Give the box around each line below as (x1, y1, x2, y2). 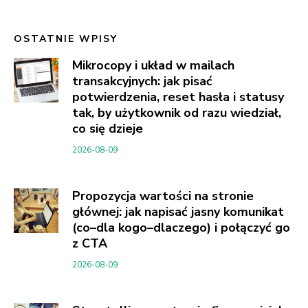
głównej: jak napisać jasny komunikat (72, 203, 284, 220)
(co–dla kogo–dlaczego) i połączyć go (72, 219, 290, 236)
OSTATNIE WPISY (14, 32, 118, 45)
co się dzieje (72, 120, 143, 137)
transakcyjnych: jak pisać (72, 72, 212, 89)
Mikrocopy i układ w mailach (72, 56, 234, 74)
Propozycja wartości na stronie (72, 187, 254, 204)
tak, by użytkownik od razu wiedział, (72, 104, 281, 121)
